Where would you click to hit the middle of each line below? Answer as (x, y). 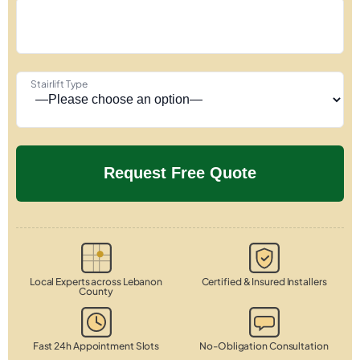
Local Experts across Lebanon (96, 281)
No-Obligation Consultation (264, 346)
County (96, 291)
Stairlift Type (59, 84)
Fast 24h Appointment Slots (96, 346)
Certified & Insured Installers (264, 281)
